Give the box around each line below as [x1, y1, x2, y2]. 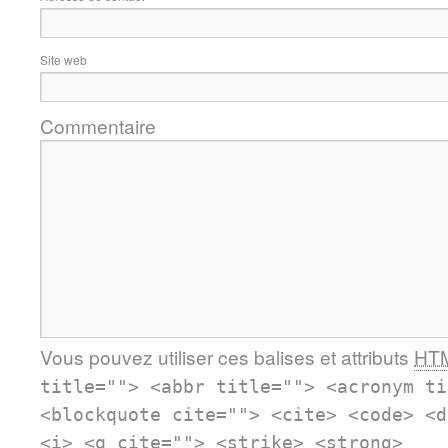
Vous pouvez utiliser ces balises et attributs [40, 343, 414, 370]
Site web [40, 51, 87, 68]
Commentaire [40, 112, 156, 139]
